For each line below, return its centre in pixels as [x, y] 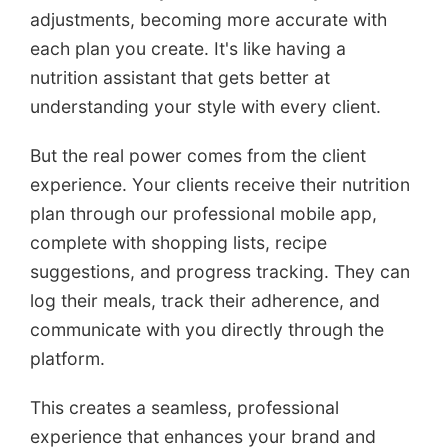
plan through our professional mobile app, [203, 214]
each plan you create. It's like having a [188, 49]
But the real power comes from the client [198, 156]
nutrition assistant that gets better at [180, 78]
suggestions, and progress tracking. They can [220, 272]
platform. [67, 359]
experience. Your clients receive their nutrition [220, 185]
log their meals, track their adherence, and [205, 301]
